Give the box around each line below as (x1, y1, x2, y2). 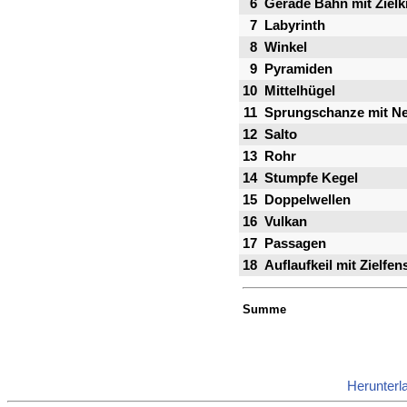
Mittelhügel (264, 84, 335, 99)
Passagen (264, 236, 326, 252)
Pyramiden (264, 62, 333, 77)
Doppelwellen (264, 193, 351, 208)
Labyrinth (264, 18, 325, 34)
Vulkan (264, 214, 307, 230)
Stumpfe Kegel (264, 171, 358, 186)
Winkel (264, 40, 307, 55)
